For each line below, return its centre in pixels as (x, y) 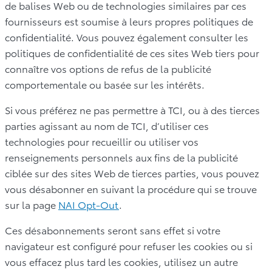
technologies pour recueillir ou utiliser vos (102, 141)
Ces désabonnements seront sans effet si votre (113, 229)
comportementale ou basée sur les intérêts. (105, 84)
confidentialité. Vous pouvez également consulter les (127, 36)
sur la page (32, 204)
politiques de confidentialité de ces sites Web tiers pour (132, 52)
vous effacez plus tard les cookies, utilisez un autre (121, 261)
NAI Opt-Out (89, 204)
